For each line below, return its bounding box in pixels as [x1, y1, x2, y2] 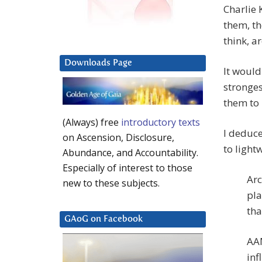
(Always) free [63, 116, 121, 129]
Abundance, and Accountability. [63, 146, 198, 160]
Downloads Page [64, 58, 132, 68]
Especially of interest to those [63, 161, 192, 175]
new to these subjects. [63, 177, 160, 190]
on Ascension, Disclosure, [63, 131, 174, 144]
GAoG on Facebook [64, 215, 143, 224]
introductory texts [121, 116, 200, 129]
